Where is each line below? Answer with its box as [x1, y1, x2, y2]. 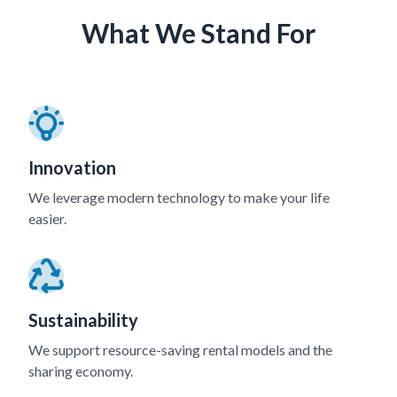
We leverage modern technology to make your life [28, 188, 330, 206]
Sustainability [28, 308, 138, 331]
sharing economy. [28, 362, 133, 379]
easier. [28, 209, 66, 227]
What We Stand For [82, 16, 315, 49]
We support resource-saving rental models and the [28, 340, 332, 358]
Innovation [28, 156, 116, 178]
